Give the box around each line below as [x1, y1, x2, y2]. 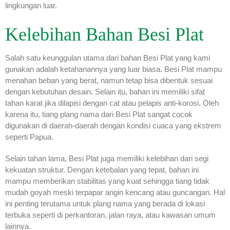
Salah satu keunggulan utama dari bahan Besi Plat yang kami [5, 53, 210, 63]
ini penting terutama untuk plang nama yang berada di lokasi [5, 199, 205, 208]
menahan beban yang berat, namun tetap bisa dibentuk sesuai [5, 76, 213, 85]
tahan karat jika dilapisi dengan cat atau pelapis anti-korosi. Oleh [5, 99, 219, 108]
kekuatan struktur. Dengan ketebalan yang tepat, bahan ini [5, 165, 199, 175]
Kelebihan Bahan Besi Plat [5, 24, 204, 45]
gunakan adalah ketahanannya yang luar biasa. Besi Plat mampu [5, 65, 222, 74]
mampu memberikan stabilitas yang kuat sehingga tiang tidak [5, 177, 209, 186]
